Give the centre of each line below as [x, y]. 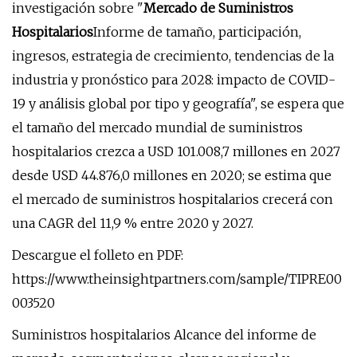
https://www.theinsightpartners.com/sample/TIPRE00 [177, 279]
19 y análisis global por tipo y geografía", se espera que [178, 104]
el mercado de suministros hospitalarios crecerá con [173, 199]
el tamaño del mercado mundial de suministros [157, 127]
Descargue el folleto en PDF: [98, 255]
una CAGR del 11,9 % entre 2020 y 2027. [133, 223]
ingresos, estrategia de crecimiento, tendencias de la [173, 56]
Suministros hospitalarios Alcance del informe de [164, 335]
